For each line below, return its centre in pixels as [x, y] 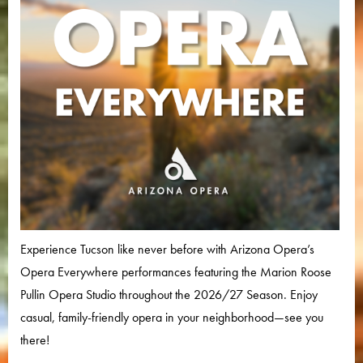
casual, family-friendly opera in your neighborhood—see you [172, 318]
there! [35, 340]
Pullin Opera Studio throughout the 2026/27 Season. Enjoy [169, 295]
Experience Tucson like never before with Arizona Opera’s [167, 250]
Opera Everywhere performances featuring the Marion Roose [176, 272]
